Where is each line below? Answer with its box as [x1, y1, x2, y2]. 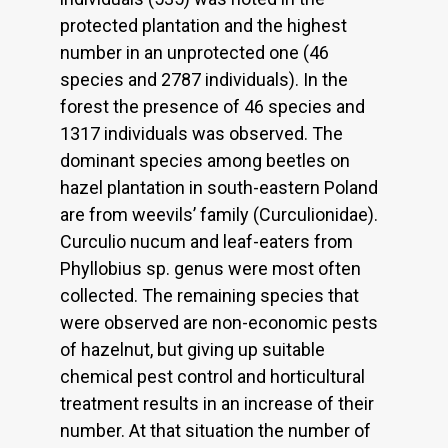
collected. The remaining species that [60, 284, 359, 306]
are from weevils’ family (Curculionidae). [60, 203, 378, 225]
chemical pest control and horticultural [60, 365, 365, 387]
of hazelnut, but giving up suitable [60, 338, 325, 360]
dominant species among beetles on [60, 149, 350, 171]
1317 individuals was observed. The [60, 122, 343, 144]
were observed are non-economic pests [60, 311, 378, 333]
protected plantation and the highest [60, 14, 347, 36]
